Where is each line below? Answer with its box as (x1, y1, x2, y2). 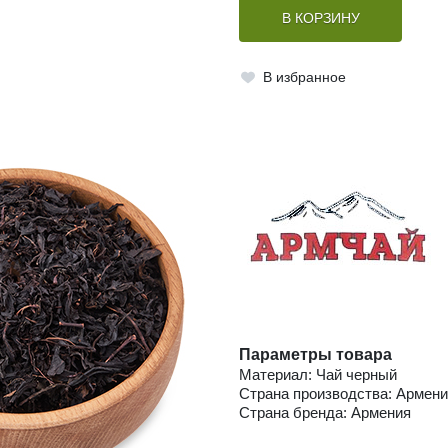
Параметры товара (239, 346, 392, 364)
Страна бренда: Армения (239, 404, 411, 422)
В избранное (262, 69, 346, 85)
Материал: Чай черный (239, 366, 397, 384)
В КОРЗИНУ (281, 11, 360, 27)
